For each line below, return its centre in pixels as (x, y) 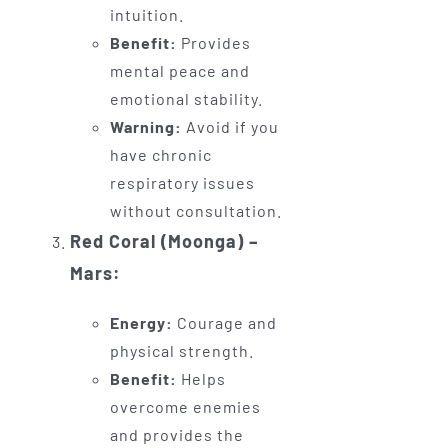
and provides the (176, 435)
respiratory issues (182, 183)
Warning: (145, 127)
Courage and (224, 323)
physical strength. (181, 351)
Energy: (141, 323)
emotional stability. (186, 99)
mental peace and (179, 71)
